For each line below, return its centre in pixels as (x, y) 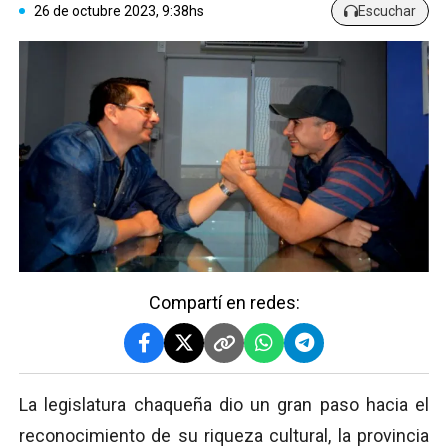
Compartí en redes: (224, 302)
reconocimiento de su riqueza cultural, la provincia (224, 435)
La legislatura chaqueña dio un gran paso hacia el (224, 404)
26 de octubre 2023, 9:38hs (119, 10)
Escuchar (387, 10)
